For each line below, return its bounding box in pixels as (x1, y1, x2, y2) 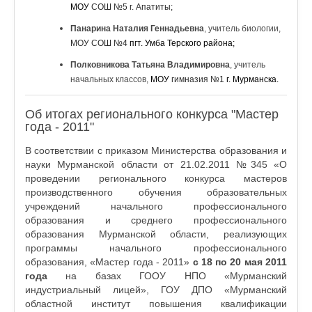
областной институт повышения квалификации (25, 298, 287, 309)
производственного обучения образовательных (25, 187, 287, 198)
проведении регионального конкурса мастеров (25, 173, 287, 184)
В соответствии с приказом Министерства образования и (25, 145, 287, 156)
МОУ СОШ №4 (70, 38, 130, 48)
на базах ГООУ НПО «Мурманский (47, 270, 287, 281)
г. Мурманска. (226, 75, 279, 84)
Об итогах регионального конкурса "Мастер (25, 107, 279, 121)
